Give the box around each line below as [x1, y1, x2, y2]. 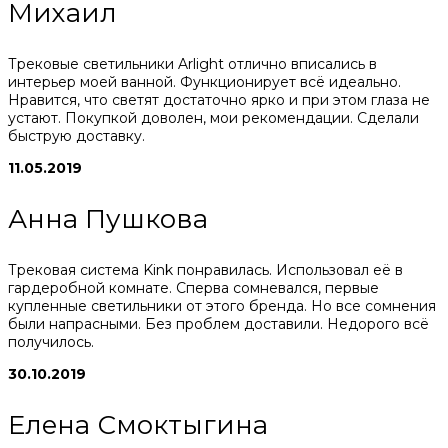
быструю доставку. [8, 126, 145, 145]
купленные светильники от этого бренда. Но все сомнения [8, 296, 436, 315]
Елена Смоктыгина [8, 408, 268, 441]
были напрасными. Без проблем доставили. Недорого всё [8, 314, 429, 333]
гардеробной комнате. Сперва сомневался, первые [8, 278, 379, 297]
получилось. [8, 332, 94, 351]
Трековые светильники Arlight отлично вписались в [8, 54, 377, 73]
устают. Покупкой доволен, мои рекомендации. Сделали [8, 108, 419, 127]
